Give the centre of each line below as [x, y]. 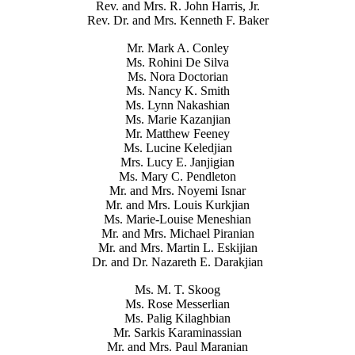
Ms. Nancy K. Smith [177, 90]
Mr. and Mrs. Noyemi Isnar [177, 190]
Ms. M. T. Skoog [177, 289]
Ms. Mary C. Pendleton [177, 176]
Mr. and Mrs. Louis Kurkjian [177, 204]
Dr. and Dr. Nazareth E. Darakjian [177, 261]
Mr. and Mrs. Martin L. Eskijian [177, 247]
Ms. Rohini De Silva [177, 62]
